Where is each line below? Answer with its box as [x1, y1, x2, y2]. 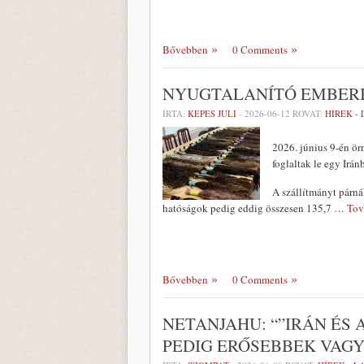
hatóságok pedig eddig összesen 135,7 [162, 201, 334, 215]
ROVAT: [290, 107, 325, 119]
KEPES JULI [188, 107, 236, 119]
